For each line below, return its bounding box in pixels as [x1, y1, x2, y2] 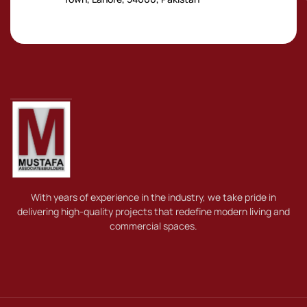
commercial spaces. [110, 219, 197, 232]
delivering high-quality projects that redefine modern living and [17, 204, 290, 218]
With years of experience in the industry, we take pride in [31, 190, 276, 204]
